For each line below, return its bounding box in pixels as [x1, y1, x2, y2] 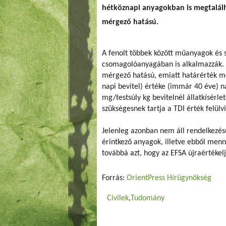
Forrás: [102, 174, 127, 182]
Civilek [107, 194, 129, 202]
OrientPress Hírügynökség [127, 174, 211, 182]
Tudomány [131, 194, 164, 202]
